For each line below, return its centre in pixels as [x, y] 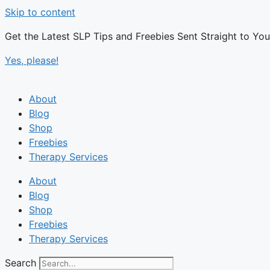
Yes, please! [32, 60]
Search [20, 263]
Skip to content [40, 12]
